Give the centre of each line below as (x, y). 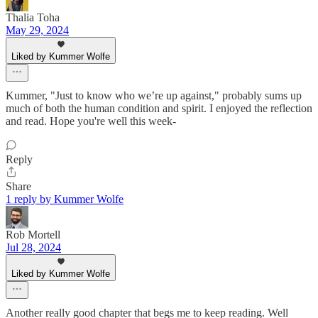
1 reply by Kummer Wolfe (65, 199)
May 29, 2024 (37, 30)
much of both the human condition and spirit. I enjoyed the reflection (159, 108)
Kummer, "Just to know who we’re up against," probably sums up (154, 95)
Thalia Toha (33, 17)
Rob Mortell (33, 234)
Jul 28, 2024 (33, 247)
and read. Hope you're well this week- (91, 121)
